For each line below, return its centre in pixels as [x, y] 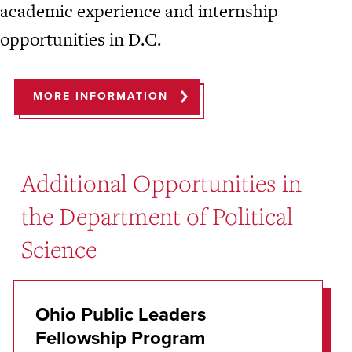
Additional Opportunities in [161, 183]
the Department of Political [157, 216]
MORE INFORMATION [101, 97]
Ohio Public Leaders [121, 314]
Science [59, 249]
